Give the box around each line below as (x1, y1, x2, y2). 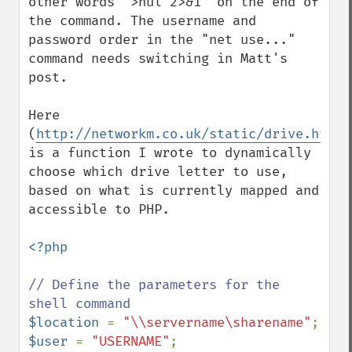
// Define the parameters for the (28, 277, 280, 293)
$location (28, 314, 107, 331)
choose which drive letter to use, (28, 163, 288, 180)
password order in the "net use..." (28, 31, 295, 48)
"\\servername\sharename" (123, 314, 311, 331)
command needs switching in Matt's (28, 50, 288, 67)
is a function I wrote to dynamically (28, 145, 311, 161)
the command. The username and (28, 13, 256, 29)
